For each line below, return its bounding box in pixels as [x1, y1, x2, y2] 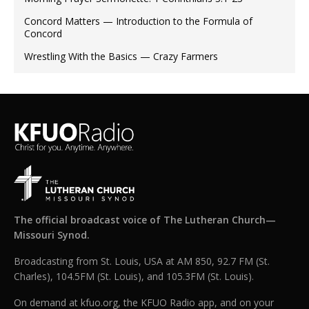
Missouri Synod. [14, 228, 90, 242]
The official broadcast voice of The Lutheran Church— [14, 213, 277, 227]
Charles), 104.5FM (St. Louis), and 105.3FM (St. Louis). [14, 270, 255, 283]
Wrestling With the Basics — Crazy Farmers [24, 50, 218, 63]
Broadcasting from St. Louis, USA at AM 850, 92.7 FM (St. [14, 255, 270, 268]
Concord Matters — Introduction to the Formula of [24, 14, 252, 28]
